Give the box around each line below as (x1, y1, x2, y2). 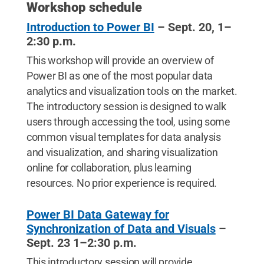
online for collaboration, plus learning (26, 161, 192, 174)
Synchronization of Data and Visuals (26, 222, 216, 236)
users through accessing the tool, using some (26, 115, 230, 128)
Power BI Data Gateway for (26, 207, 169, 222)
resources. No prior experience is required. (26, 177, 217, 189)
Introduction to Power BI (26, 20, 154, 34)
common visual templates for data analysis (26, 131, 221, 143)
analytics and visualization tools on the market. (26, 85, 237, 97)
